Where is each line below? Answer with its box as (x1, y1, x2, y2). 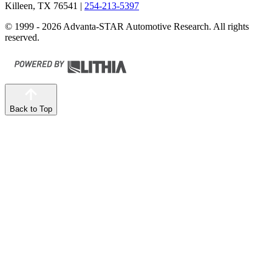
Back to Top (10, 104, 52, 114)
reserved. (5, 32, 39, 42)
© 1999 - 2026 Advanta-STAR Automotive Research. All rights (5, 21, 249, 32)
